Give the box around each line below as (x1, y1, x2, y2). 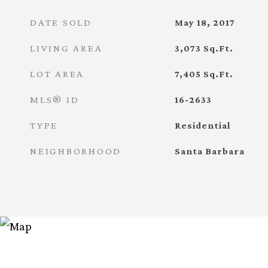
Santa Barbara (174, 146, 245, 156)
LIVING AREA (30, 42, 103, 54)
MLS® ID (30, 94, 80, 105)
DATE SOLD (30, 17, 92, 28)
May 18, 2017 (174, 17, 235, 28)
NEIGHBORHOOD (30, 145, 121, 157)
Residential (174, 120, 230, 130)
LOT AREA (30, 68, 84, 80)
